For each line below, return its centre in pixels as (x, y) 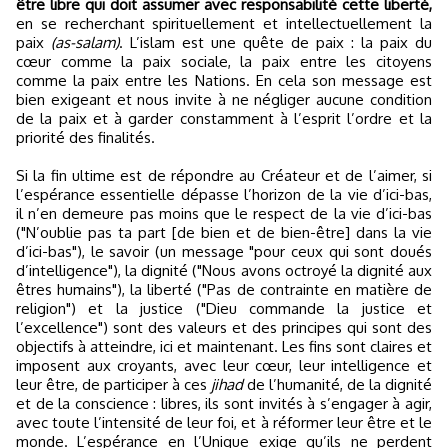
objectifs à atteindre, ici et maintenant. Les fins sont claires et (224, 346)
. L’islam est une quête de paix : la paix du (275, 42)
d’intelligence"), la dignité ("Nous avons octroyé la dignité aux (224, 270)
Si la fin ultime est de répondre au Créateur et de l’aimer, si (224, 175)
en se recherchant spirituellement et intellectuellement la (224, 23)
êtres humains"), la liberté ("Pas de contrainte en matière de (224, 289)
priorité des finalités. (85, 137)
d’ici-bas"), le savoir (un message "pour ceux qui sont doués (224, 251)
